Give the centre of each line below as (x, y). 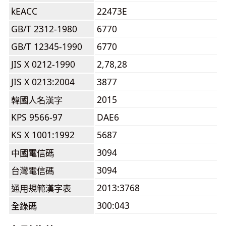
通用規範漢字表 (41, 188)
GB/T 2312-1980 (44, 29)
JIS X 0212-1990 (43, 64)
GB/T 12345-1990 (47, 46)
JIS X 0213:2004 (43, 82)
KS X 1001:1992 (43, 135)
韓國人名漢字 (37, 100)
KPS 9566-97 (37, 117)
